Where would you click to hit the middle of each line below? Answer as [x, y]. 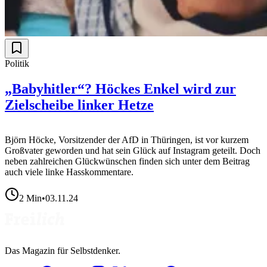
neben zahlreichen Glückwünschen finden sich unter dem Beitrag [127, 161]
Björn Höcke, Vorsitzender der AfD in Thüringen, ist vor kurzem [127, 139]
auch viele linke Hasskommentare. [69, 172]
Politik [17, 63]
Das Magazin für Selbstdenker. [63, 250]
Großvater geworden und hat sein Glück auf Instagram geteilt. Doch [133, 150]
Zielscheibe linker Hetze [79, 105]
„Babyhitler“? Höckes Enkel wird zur [120, 89]
